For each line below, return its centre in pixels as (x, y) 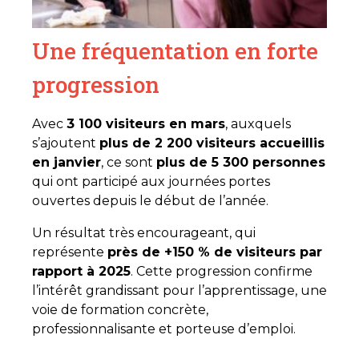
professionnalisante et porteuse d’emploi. (164, 329)
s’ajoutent (66, 143)
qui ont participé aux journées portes (151, 181)
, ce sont (129, 162)
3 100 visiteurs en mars (146, 123)
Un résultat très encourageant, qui (144, 232)
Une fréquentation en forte (175, 50)
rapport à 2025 (81, 271)
